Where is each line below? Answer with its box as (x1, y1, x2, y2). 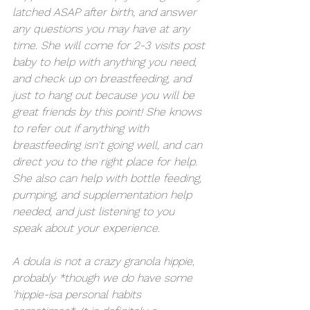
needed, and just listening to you (12, 204, 178, 218)
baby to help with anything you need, (12, 55, 200, 69)
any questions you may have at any (12, 21, 193, 35)
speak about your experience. (12, 221, 163, 235)
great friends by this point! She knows (12, 104, 205, 118)
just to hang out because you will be (12, 88, 198, 102)
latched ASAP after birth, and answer (12, 5, 200, 19)
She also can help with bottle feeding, (12, 171, 205, 185)
